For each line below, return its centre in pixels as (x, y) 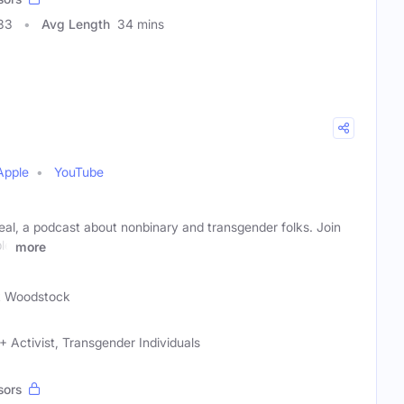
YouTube (79, 172)
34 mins (141, 24)
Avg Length (76, 24)
